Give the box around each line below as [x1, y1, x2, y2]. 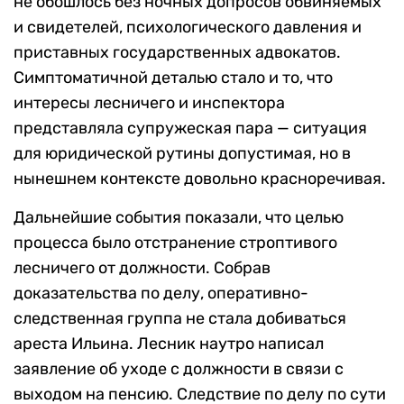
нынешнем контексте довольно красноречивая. [14, 169, 386, 189]
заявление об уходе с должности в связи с [14, 359, 344, 380]
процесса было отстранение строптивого [14, 233, 337, 253]
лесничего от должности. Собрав [14, 258, 271, 279]
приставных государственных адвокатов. [14, 42, 341, 63]
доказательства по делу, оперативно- [14, 283, 308, 304]
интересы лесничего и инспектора [14, 93, 285, 114]
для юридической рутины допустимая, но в [14, 143, 351, 164]
